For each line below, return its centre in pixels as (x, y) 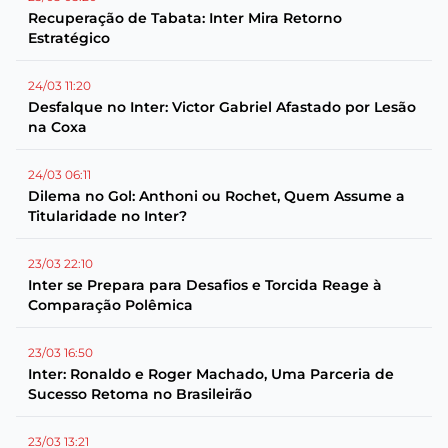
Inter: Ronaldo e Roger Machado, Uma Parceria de (211, 374)
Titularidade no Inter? (107, 216)
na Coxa (57, 127)
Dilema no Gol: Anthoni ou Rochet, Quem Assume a (216, 196)
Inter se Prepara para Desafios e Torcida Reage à (205, 285)
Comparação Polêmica (110, 305)
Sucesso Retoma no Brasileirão (140, 394)
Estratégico (69, 38)
